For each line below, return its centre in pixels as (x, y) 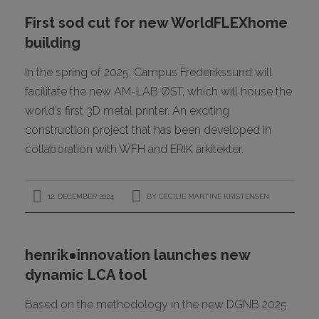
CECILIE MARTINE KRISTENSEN (214, 196)
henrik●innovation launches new (137, 255)
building (52, 42)
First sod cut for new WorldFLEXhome (156, 22)
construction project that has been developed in (148, 130)
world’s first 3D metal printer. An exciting (127, 110)
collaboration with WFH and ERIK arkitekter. (134, 149)
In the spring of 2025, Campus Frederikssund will (148, 72)
